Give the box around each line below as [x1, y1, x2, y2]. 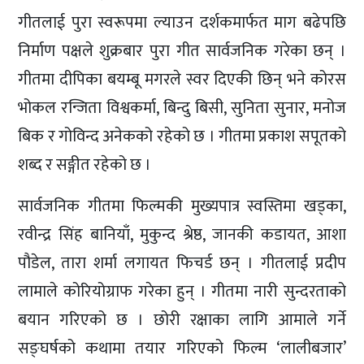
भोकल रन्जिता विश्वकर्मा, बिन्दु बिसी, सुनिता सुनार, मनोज [18, 93, 346, 122]
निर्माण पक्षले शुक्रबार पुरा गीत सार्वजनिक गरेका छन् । [18, 37, 346, 65]
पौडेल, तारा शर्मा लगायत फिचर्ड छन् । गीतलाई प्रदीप [18, 249, 346, 277]
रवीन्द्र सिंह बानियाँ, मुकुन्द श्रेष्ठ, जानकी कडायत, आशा [18, 220, 346, 249]
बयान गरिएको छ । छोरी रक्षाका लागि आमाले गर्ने [18, 305, 346, 334]
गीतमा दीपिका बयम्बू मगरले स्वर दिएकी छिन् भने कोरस [18, 65, 346, 93]
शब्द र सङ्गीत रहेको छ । [18, 150, 152, 179]
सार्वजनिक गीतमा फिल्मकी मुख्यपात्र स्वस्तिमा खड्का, [18, 192, 346, 220]
